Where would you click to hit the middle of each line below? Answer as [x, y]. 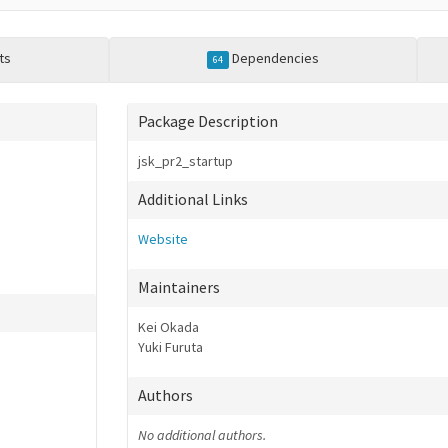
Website [163, 239]
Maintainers [179, 287]
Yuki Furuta [170, 347]
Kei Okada [168, 327]
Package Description [208, 121]
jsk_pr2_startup [185, 161]
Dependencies [274, 58]
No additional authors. [202, 435]
